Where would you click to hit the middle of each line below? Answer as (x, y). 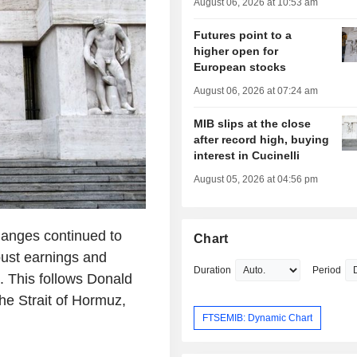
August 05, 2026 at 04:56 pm (256, 180)
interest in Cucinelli (247, 156)
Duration (213, 271)
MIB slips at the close (253, 124)
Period (327, 271)
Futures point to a (243, 35)
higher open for (236, 51)
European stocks (240, 67)
